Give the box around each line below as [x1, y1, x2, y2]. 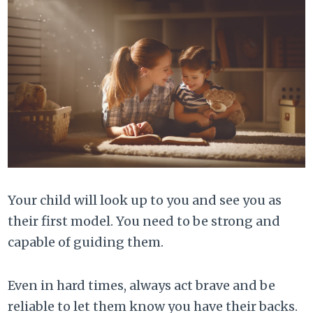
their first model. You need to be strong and [8, 212, 281, 229]
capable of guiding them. [8, 233, 164, 250]
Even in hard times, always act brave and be [8, 277, 276, 293]
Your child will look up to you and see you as [8, 191, 282, 208]
